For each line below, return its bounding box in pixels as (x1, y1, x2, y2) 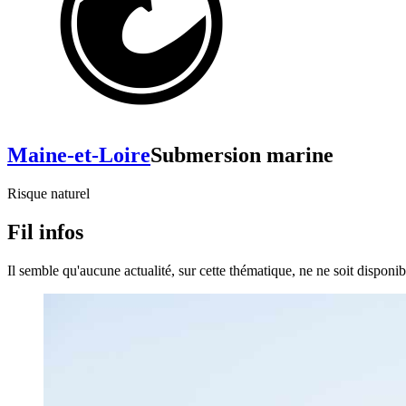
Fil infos (7, 220, 83, 245)
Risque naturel (7, 186, 90, 202)
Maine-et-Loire (7, 143, 150, 168)
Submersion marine (150, 143, 333, 168)
